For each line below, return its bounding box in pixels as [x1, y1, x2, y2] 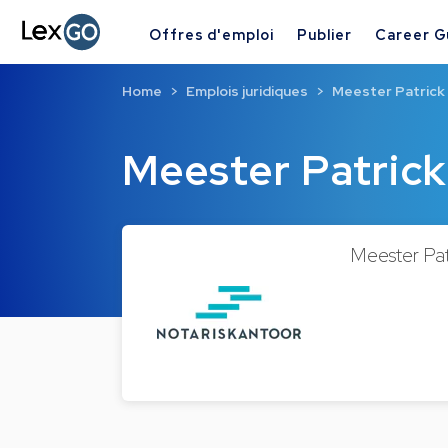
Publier [297, 24, 352, 44]
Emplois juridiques [186, 82, 308, 101]
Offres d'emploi [149, 24, 274, 44]
